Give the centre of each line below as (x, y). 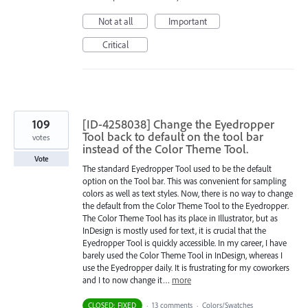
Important (187, 21)
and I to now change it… (127, 279)
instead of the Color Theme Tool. (165, 148)
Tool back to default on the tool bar (173, 136)
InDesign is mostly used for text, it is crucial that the (174, 230)
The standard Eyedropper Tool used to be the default (177, 168)
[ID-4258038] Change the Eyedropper (178, 124)
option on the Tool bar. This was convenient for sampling (184, 180)
